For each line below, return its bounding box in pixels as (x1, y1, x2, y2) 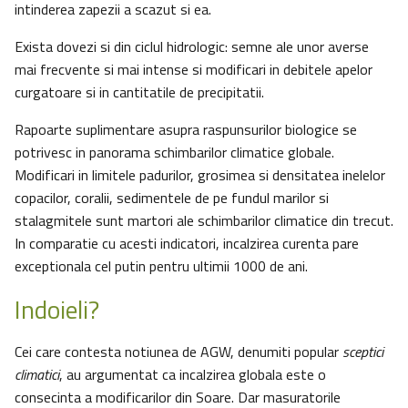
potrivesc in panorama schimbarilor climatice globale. (15, 141, 334, 164)
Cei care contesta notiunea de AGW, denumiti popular (15, 341, 342, 363)
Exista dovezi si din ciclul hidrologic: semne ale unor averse (15, 36, 369, 58)
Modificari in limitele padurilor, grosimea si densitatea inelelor (15, 164, 385, 187)
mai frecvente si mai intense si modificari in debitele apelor (15, 58, 372, 81)
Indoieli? (15, 290, 99, 330)
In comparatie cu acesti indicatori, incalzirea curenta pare (15, 232, 359, 255)
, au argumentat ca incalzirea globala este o (59, 363, 326, 386)
